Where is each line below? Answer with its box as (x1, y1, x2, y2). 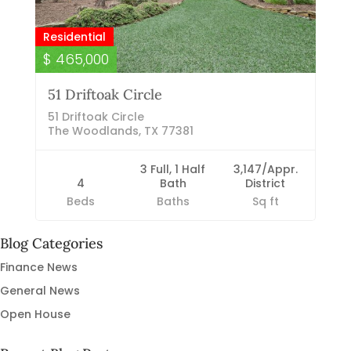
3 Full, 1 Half (140, 161, 206, 178)
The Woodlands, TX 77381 (47, 123, 194, 139)
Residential (42, 29, 106, 45)
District (245, 175, 286, 192)
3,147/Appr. (233, 161, 298, 178)
